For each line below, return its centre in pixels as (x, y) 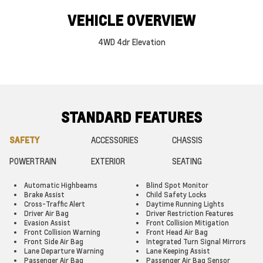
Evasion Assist (47, 223)
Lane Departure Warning (64, 251)
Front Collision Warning (62, 232)
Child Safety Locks (176, 195)
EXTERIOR (108, 161)
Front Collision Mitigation (188, 223)
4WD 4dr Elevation (131, 42)
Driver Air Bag (46, 213)
